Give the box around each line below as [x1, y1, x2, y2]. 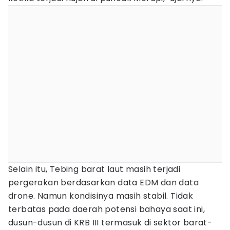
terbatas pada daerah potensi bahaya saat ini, [8, 203, 205, 215]
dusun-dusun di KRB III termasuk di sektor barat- [8, 217, 213, 228]
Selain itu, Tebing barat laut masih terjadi [8, 163, 181, 175]
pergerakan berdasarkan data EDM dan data [8, 177, 199, 188]
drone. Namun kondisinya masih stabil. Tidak [8, 190, 194, 202]
